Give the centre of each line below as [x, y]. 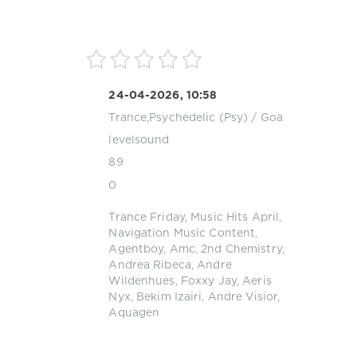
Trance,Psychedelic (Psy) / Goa [196, 118]
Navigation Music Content [182, 234]
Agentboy [136, 250]
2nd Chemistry [241, 250]
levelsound [139, 141]
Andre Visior [243, 298]
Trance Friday [147, 218]
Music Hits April [235, 218]
